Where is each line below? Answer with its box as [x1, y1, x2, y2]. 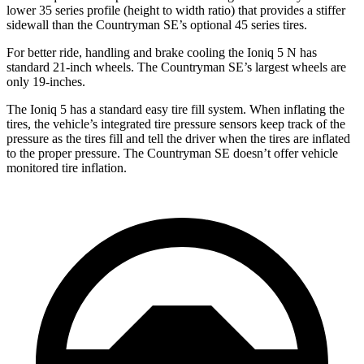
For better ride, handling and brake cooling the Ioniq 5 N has [6, 45, 317, 59]
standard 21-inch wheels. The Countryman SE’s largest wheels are [6, 59, 346, 74]
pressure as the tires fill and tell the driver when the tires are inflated [6, 131, 350, 145]
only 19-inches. [6, 74, 85, 89]
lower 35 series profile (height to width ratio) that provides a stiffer [6, 2, 345, 17]
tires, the [6, 116, 53, 131]
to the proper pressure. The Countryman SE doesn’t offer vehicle [6, 145, 338, 160]
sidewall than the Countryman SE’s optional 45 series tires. [6, 17, 307, 32]
